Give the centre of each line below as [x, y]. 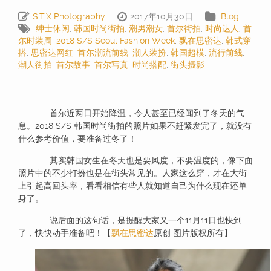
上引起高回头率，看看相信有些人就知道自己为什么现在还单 [132, 186]
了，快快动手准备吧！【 [65, 233]
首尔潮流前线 [103, 53]
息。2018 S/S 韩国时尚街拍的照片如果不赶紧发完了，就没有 [135, 126]
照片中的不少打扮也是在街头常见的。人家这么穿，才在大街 [132, 173]
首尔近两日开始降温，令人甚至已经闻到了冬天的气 [140, 113]
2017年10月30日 [162, 17]
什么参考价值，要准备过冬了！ [77, 139]
